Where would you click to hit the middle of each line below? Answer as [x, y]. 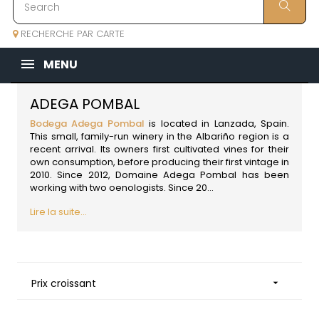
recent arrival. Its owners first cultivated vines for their [159, 150]
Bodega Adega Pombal [87, 124]
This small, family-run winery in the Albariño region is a [159, 137]
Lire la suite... [58, 212]
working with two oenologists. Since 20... [122, 188]
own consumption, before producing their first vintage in [159, 162]
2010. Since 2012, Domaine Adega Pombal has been [159, 175]
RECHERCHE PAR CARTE [71, 34]
